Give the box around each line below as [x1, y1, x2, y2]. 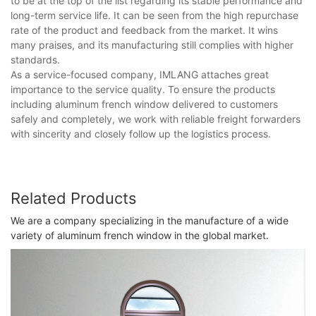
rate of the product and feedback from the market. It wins [11, 23, 278, 36]
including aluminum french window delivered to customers [11, 97, 278, 110]
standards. [11, 53, 60, 66]
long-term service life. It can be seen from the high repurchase [11, 8, 298, 21]
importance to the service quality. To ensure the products [11, 83, 275, 95]
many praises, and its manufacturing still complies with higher [11, 38, 293, 51]
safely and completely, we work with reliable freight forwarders [11, 112, 300, 125]
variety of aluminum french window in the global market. [11, 229, 269, 242]
